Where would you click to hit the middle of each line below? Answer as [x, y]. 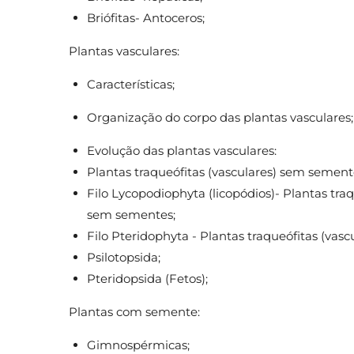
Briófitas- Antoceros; [147, 17]
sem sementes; [132, 214]
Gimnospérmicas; [139, 345]
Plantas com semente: [136, 311]
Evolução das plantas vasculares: [181, 150]
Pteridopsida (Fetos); [149, 278]
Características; [132, 84]
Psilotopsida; [125, 257]
